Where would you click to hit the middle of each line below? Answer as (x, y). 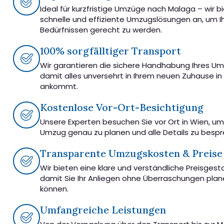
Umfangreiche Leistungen (103, 210)
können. (54, 189)
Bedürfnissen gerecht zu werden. (101, 30)
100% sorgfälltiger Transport (110, 51)
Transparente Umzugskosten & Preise (131, 153)
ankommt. (59, 86)
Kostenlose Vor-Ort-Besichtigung (122, 107)
